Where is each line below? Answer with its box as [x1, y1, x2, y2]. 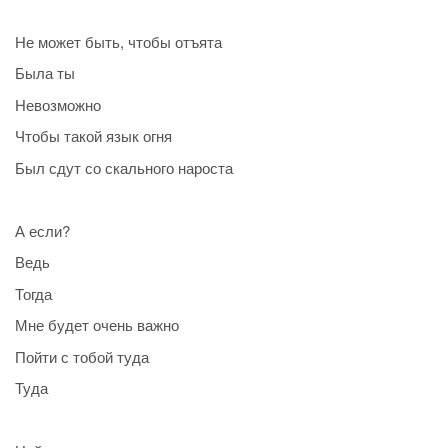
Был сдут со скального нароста [15, 156, 233, 178]
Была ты [15, 62, 75, 84]
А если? [15, 219, 70, 241]
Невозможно [15, 93, 101, 115]
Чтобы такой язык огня [15, 125, 172, 147]
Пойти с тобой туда [15, 345, 149, 367]
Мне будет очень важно [15, 314, 179, 336]
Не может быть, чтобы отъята [15, 30, 222, 52]
